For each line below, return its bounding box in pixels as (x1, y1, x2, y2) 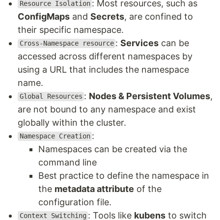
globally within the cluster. (18, 117, 126, 128)
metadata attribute (55, 183, 134, 194)
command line (38, 157, 97, 167)
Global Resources (19, 92, 82, 101)
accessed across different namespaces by (18, 51, 192, 61)
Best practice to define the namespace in (38, 170, 209, 181)
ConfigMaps (18, 11, 70, 22)
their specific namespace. (18, 24, 124, 35)
